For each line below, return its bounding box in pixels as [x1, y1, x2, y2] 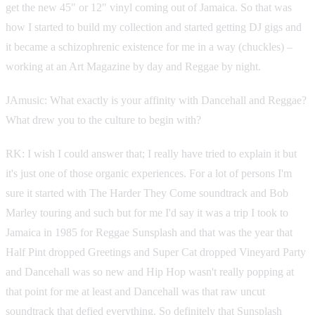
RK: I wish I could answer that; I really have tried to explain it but [6, 147, 297, 160]
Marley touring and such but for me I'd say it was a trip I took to [6, 206, 288, 219]
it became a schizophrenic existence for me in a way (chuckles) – [6, 40, 292, 53]
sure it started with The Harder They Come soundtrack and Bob [6, 186, 288, 199]
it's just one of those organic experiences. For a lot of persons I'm [6, 167, 292, 179]
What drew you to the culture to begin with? [6, 113, 201, 126]
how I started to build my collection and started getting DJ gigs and [6, 20, 302, 33]
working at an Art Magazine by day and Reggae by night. [6, 60, 261, 72]
